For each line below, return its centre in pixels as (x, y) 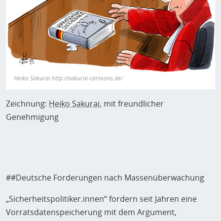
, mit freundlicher (132, 104)
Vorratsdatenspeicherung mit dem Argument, (91, 212)
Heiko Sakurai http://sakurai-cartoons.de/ (68, 78)
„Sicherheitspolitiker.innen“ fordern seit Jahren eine (101, 199)
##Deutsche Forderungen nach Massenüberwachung (105, 178)
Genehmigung (32, 117)
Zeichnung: (27, 104)
